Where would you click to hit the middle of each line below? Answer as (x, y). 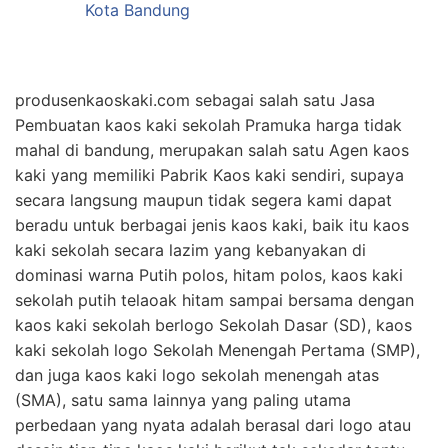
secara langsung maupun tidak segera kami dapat (203, 199)
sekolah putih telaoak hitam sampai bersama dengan (214, 299)
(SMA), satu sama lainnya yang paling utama (183, 399)
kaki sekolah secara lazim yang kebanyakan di (190, 249)
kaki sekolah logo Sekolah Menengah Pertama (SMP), (217, 349)
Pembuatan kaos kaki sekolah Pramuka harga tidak (208, 124)
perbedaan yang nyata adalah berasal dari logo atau (213, 424)
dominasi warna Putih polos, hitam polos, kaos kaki (209, 274)
